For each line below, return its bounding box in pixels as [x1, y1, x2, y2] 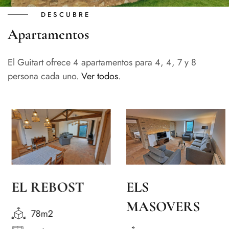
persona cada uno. [8, 69, 81, 83]
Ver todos [81, 69, 118, 83]
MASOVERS [122, 197, 196, 215]
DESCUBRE [41, 9, 90, 19]
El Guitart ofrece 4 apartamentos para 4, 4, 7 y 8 [8, 55, 196, 69]
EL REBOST [8, 178, 80, 196]
